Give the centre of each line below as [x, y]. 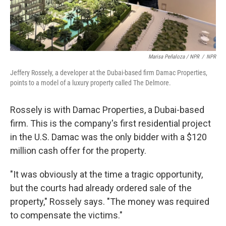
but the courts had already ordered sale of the [101, 188]
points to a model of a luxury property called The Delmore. [91, 83]
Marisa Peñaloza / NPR [174, 57]
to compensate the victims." [66, 215]
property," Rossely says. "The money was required [110, 202]
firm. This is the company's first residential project [110, 124]
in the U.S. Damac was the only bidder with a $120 [108, 137]
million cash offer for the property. [78, 151]
